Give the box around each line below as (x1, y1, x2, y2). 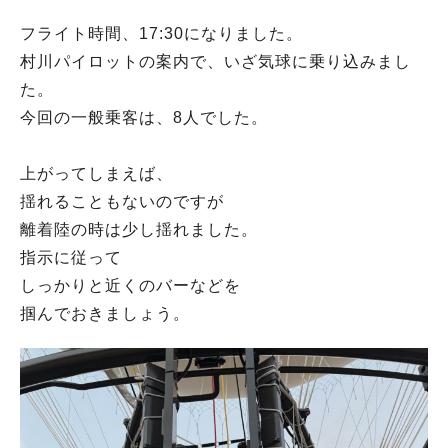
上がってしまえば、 (20, 164, 173, 182)
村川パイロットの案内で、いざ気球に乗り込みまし (20, 52, 411, 70)
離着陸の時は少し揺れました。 (20, 220, 258, 238)
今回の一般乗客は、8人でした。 (20, 108, 268, 126)
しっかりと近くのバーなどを (20, 276, 241, 294)
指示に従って (20, 248, 122, 266)
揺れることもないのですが (20, 192, 224, 210)
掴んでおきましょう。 (20, 304, 190, 322)
